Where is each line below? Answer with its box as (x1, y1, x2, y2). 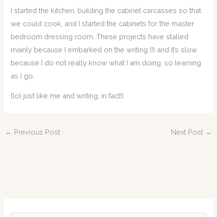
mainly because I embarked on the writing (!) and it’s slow (11, 45, 198, 54)
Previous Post (12, 128, 60, 137)
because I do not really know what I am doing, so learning (11, 58, 201, 67)
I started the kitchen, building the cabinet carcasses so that (11, 6, 201, 15)
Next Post (171, 128, 205, 137)
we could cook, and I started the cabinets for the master (11, 19, 195, 28)
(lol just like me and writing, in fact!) (11, 92, 124, 100)
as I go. (11, 71, 35, 80)
